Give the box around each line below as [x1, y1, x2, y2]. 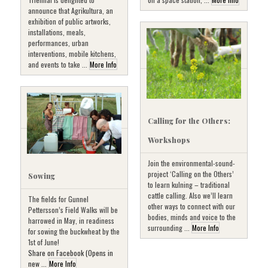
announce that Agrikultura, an [28, 5, 113, 16]
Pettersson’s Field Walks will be [28, 205, 118, 215]
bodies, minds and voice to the [148, 212, 236, 223]
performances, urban [28, 38, 89, 48]
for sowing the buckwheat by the [28, 226, 120, 237]
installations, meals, [28, 27, 86, 37]
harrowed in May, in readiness [28, 215, 114, 226]
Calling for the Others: [148, 116, 230, 126]
